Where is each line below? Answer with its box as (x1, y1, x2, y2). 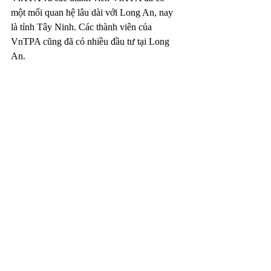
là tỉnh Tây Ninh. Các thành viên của (11, 21, 154, 32)
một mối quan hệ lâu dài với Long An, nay (11, 7, 175, 18)
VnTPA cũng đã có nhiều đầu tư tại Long (11, 36, 172, 47)
